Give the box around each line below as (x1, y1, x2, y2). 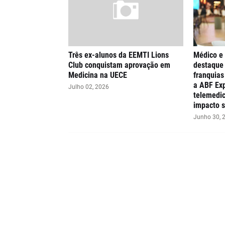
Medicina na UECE (68, 70, 127, 80)
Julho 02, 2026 (68, 83, 109, 90)
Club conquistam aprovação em (68, 60, 170, 70)
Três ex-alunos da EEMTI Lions (68, 50, 169, 60)
